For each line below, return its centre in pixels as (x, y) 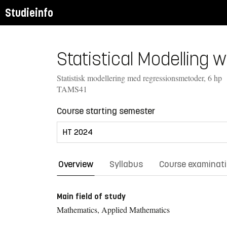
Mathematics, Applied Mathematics (113, 209)
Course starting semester (106, 111)
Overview (76, 164)
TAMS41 (72, 89)
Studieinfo (29, 13)
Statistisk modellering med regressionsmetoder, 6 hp (139, 78)
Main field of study (91, 196)
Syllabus (126, 164)
